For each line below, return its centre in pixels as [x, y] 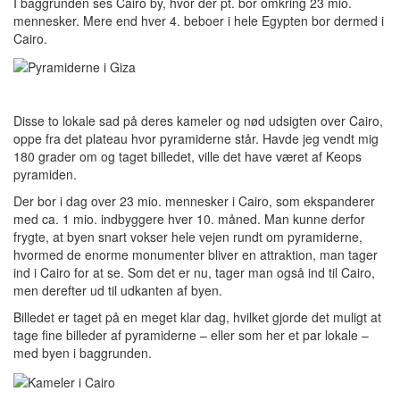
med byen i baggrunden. [83, 353]
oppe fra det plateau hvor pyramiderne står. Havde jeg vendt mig [196, 139]
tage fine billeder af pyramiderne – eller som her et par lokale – [191, 335]
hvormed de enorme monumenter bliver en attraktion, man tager [196, 255]
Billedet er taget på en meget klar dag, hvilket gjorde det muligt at [197, 317]
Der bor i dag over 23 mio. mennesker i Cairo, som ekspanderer [194, 201]
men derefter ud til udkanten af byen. [118, 291]
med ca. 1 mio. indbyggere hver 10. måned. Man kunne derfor [189, 219]
